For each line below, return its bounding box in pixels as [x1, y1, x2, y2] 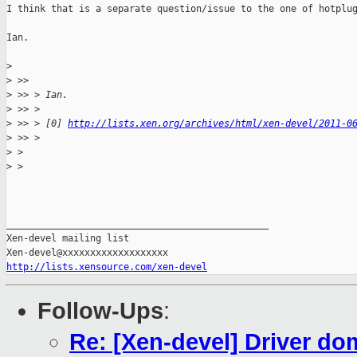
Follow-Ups [37, 298, 163, 324]
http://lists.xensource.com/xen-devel [6, 261, 207, 273]
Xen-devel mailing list [6, 233, 129, 245]
